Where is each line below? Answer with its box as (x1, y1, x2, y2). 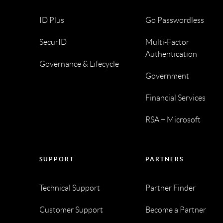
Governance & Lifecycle (39, 60, 119, 69)
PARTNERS (145, 156, 184, 163)
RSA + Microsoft (145, 115, 201, 124)
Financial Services (145, 94, 206, 103)
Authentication (145, 50, 198, 59)
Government (145, 72, 190, 81)
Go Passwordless (145, 16, 205, 25)
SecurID (39, 38, 67, 47)
